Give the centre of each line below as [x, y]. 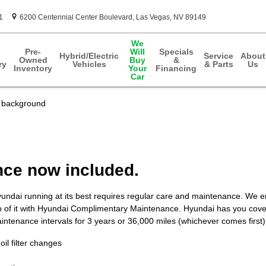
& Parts [218, 64]
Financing [176, 68]
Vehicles [89, 64]
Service [218, 56]
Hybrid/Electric [89, 56]
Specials [176, 52]
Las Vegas [153, 17]
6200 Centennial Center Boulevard [76, 17]
